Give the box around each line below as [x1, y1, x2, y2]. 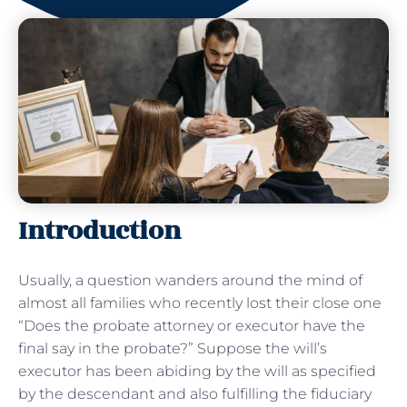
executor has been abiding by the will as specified [18, 362, 376, 381]
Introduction [18, 212, 181, 252]
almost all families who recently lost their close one [18, 294, 382, 313]
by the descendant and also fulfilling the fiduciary [18, 385, 372, 403]
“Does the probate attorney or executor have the [18, 317, 365, 335]
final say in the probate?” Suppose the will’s [18, 340, 327, 358]
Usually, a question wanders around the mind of [18, 272, 362, 290]
